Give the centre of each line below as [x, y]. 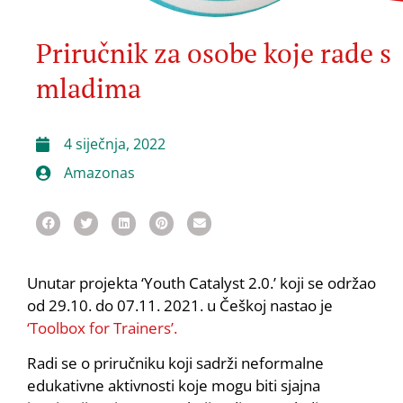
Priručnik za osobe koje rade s [214, 53]
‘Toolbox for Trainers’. [102, 328]
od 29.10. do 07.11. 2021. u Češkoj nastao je [180, 305]
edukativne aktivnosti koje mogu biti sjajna [174, 386]
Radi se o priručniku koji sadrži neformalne [175, 363]
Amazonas [99, 173]
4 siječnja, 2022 [115, 144]
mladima [89, 88]
